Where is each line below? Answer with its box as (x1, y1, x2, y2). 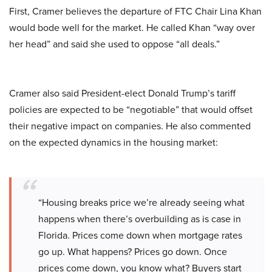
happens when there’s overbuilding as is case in (38, 212, 241, 226)
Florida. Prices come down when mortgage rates (38, 228, 242, 242)
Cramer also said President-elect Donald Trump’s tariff (9, 86, 236, 100)
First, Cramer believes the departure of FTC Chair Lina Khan (9, 4, 262, 18)
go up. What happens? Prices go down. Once (38, 245, 227, 259)
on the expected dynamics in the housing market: (9, 135, 218, 149)
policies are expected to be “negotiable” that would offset (9, 103, 253, 117)
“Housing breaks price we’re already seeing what (38, 195, 245, 209)
